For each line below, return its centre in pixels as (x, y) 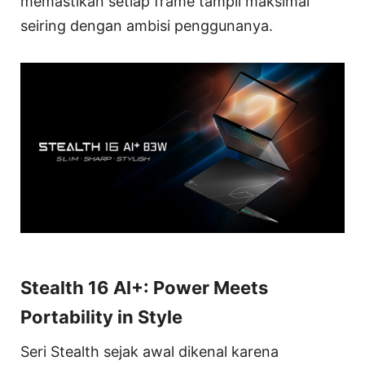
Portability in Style (101, 317)
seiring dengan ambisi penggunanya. (147, 26)
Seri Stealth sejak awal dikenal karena (150, 351)
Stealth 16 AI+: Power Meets (144, 287)
